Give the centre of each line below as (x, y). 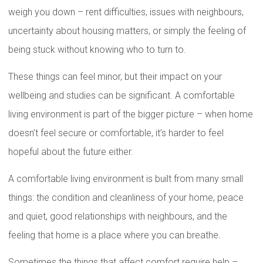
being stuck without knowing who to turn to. (97, 50)
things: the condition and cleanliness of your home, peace (126, 198)
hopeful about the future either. (71, 152)
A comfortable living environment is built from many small (126, 179)
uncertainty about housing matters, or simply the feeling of (127, 31)
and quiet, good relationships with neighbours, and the (118, 216)
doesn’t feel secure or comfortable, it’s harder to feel (116, 133)
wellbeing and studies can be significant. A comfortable (122, 95)
